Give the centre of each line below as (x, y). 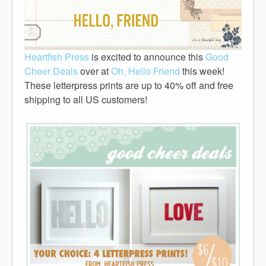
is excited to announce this (147, 56)
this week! (202, 71)
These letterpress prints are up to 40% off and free (129, 85)
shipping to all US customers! (86, 99)
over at (94, 71)
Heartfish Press (57, 56)
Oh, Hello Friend (145, 71)
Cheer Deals (51, 71)
